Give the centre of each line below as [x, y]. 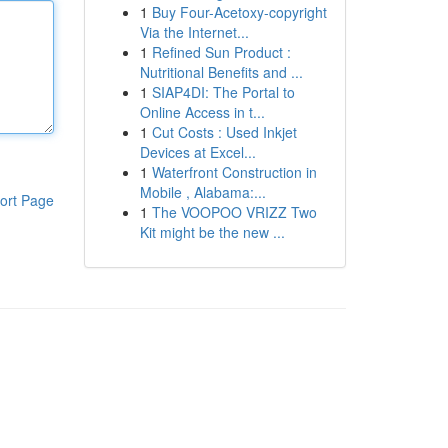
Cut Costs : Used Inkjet [224, 132]
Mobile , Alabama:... [202, 192]
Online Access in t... [202, 112]
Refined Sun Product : [221, 52]
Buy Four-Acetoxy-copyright [239, 12]
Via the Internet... [194, 32]
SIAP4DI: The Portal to [223, 92]
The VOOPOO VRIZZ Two [234, 212]
